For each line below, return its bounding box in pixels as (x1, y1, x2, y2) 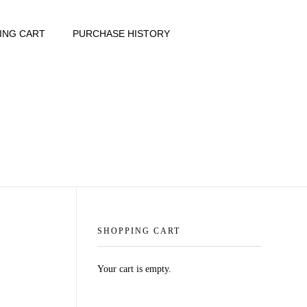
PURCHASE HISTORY (72, 28, 170, 39)
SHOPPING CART (97, 226, 180, 236)
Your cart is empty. (97, 264, 171, 275)
